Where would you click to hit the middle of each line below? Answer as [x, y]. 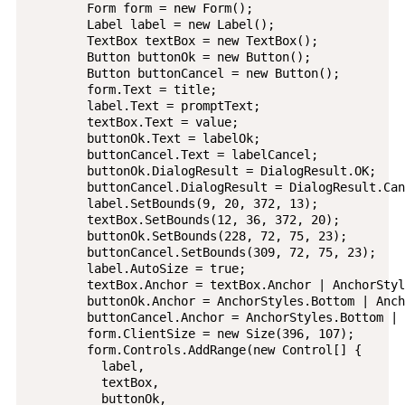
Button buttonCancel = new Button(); [184, 73]
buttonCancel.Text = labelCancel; [173, 154]
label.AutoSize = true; [137, 268]
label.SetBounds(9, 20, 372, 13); [173, 203]
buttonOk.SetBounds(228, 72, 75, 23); [188, 235]
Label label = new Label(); [151, 24]
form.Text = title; [122, 89]
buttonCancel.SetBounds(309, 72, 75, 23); [202, 252]
